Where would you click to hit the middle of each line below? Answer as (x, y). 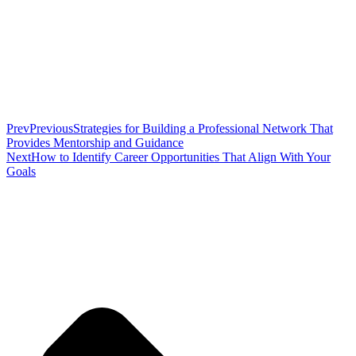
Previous (51, 128)
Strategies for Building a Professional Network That (203, 128)
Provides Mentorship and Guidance (95, 142)
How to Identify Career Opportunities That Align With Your (181, 157)
